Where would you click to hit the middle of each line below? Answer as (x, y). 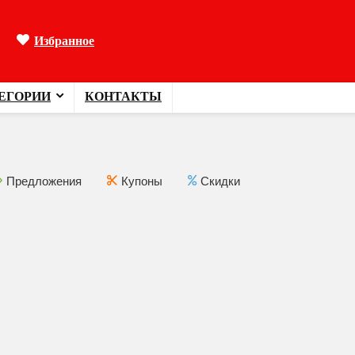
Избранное (64, 41)
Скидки (220, 181)
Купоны (142, 181)
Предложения (44, 181)
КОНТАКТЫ (123, 96)
